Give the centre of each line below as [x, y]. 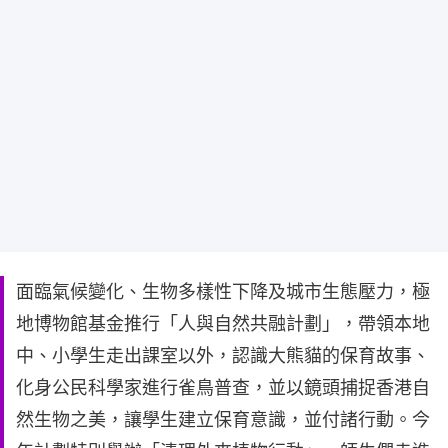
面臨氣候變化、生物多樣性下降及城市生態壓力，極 [223, 291]
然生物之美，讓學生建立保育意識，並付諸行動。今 [223, 419]
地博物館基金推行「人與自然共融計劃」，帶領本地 [223, 323]
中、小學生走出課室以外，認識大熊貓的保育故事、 [223, 355]
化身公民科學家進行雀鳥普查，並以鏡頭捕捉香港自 [223, 387]
